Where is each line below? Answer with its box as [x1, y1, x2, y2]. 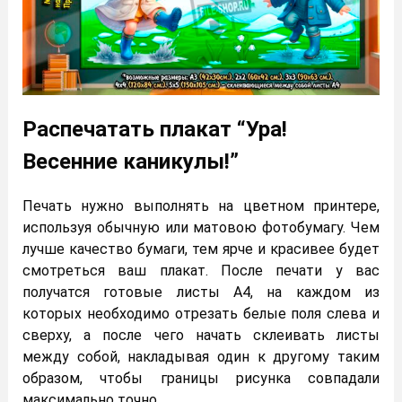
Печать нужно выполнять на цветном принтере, [22, 197, 380, 214]
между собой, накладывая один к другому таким [22, 347, 380, 365]
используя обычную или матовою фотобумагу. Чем [22, 218, 380, 236]
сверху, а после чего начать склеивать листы [22, 326, 380, 344]
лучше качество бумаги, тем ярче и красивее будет [22, 240, 380, 258]
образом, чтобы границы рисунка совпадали [22, 369, 380, 387]
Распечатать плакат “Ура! [22, 116, 287, 142]
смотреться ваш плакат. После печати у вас [22, 261, 380, 279]
